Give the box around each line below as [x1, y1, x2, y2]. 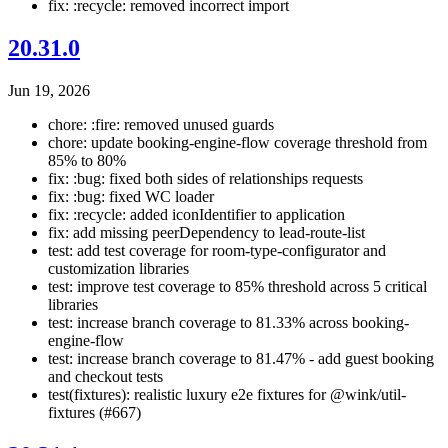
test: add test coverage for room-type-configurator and [48, 242, 386, 260]
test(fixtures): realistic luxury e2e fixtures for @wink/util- [48, 386, 406, 404]
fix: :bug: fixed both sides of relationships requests [48, 170, 363, 188]
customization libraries [48, 260, 189, 278]
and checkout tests [48, 368, 163, 386]
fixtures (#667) [48, 404, 141, 422]
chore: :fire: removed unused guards [48, 116, 274, 134]
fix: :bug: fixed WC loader [48, 188, 214, 206]
